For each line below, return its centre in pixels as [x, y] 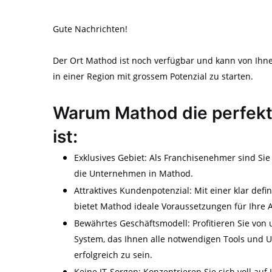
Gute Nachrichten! [90, 29]
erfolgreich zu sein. [113, 255]
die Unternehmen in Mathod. [134, 173]
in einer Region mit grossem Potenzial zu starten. [153, 76]
